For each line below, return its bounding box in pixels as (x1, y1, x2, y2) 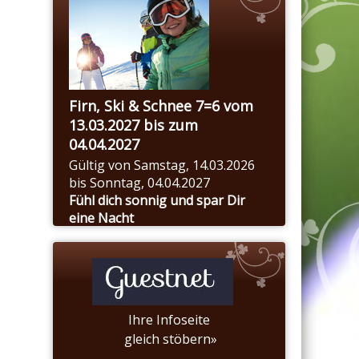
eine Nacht (69, 209, 134, 227)
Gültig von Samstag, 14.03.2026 (69, 156, 255, 174)
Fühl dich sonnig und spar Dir (69, 192, 245, 209)
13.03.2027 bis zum (69, 115, 198, 135)
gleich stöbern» (121, 330, 217, 348)
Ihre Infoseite (128, 311, 210, 329)
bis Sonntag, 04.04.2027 (69, 174, 210, 192)
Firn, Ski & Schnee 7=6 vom (69, 96, 253, 115)
